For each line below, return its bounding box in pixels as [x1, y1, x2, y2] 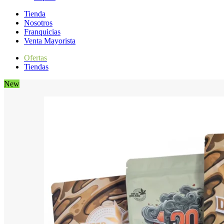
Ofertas [24, 53, 47, 62]
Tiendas [24, 62, 48, 71]
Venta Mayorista [24, 36, 75, 45]
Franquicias [24, 27, 60, 36]
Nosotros [24, 18, 52, 27]
